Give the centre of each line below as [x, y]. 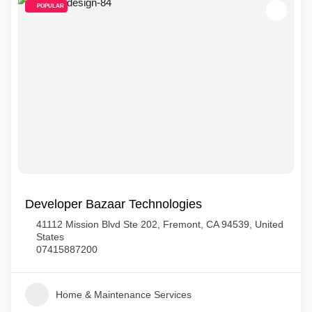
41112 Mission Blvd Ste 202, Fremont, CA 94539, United [160, 224]
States [50, 237]
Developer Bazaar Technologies [114, 204]
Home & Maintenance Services [124, 295]
